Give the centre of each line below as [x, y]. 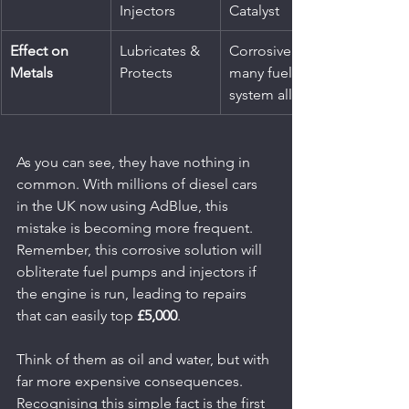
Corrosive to [271, 50]
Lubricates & [162, 50]
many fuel [262, 72]
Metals [31, 72]
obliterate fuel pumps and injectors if [138, 271]
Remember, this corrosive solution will [141, 249]
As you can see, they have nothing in [135, 162]
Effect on [41, 50]
